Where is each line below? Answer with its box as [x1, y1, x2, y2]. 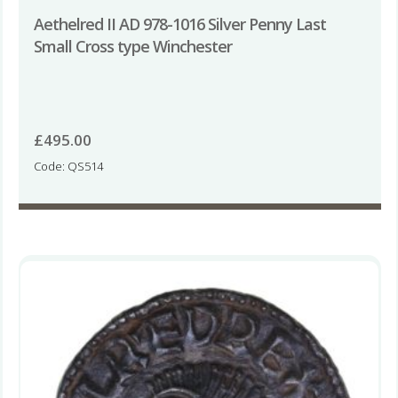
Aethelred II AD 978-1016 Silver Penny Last [33, 12, 326, 35]
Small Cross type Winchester [33, 35, 232, 57]
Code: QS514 [33, 158, 103, 174]
